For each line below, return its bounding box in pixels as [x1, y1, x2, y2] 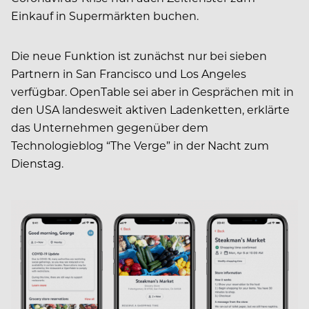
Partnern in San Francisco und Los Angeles [11, 66, 246, 81]
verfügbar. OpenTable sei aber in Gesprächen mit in [11, 83, 294, 99]
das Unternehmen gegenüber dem [11, 119, 208, 134]
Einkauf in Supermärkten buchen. [11, 8, 199, 23]
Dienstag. [11, 155, 63, 170]
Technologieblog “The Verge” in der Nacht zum [11, 137, 269, 152]
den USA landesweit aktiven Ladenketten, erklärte [11, 101, 290, 117]
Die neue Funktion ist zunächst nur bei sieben [11, 48, 267, 63]
